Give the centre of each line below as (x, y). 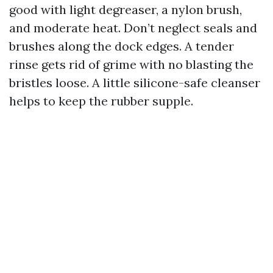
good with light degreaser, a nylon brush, (126, 9)
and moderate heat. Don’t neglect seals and (133, 28)
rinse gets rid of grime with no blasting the (131, 64)
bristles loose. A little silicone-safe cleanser (135, 83)
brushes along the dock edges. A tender (122, 46)
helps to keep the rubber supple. (101, 101)
